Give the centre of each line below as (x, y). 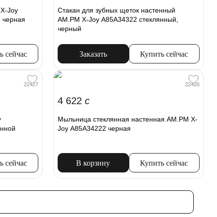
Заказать (93, 54)
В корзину (93, 163)
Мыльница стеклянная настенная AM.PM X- (128, 119)
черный (70, 29)
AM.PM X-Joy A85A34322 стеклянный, (118, 20)
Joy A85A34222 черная (94, 129)
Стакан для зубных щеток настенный (117, 10)
